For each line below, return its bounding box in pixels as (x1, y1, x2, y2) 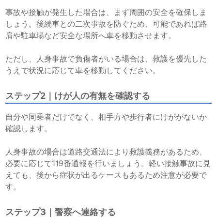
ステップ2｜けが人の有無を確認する (5, 91, 151, 101)
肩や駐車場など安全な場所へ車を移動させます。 (5, 31, 176, 41)
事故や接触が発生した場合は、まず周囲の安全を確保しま (5, 7, 207, 17)
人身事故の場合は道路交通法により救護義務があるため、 (5, 147, 207, 157)
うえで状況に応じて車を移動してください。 (5, 65, 161, 76)
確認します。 (5, 124, 52, 134)
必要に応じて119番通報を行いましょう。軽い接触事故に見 (5, 158, 211, 169)
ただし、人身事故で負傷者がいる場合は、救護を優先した (5, 54, 207, 64)
